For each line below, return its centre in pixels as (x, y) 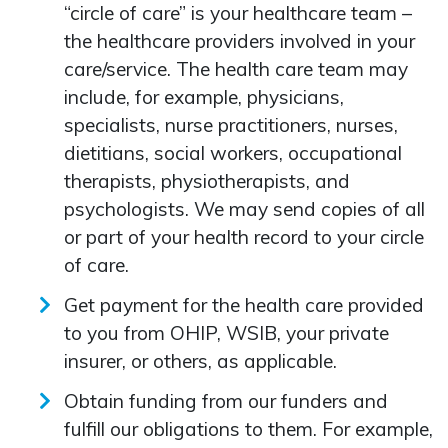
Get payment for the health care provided (244, 304)
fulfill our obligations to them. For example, (248, 428)
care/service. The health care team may (236, 68)
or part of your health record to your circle (244, 236)
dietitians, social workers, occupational (233, 152)
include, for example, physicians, (204, 96)
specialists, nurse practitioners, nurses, (231, 124)
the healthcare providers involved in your (239, 40)
